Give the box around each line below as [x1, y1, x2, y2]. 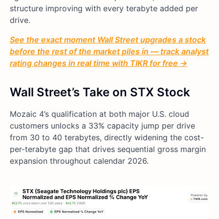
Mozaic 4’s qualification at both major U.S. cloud [10, 109, 189, 119]
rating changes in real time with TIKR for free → [10, 58, 187, 68]
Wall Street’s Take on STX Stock [10, 85, 190, 100]
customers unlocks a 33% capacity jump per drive [10, 121, 195, 131]
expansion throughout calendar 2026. [10, 156, 149, 166]
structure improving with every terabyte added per [10, 3, 198, 14]
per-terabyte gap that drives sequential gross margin [10, 144, 206, 154]
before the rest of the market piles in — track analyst [10, 46, 209, 57]
